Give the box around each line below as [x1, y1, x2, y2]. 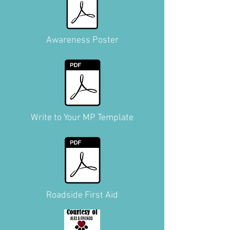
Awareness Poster [46, 35, 119, 46]
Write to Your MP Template [31, 112, 133, 124]
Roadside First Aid [46, 190, 118, 201]
